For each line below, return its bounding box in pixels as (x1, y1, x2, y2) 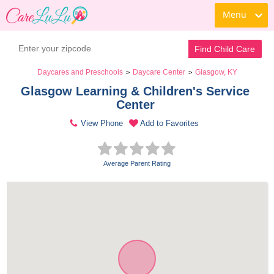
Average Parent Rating (103, 160, 171, 167)
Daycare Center (132, 68, 185, 76)
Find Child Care (194, 44, 256, 54)
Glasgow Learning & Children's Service (21, 84, 250, 98)
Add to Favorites (140, 119, 199, 128)
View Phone (81, 119, 123, 128)
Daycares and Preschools (37, 68, 123, 76)
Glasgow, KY (194, 68, 237, 76)
